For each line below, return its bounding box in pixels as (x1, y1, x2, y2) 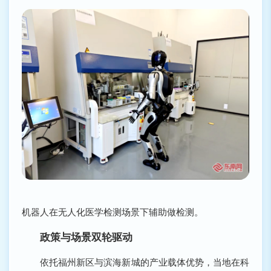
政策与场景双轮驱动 (40, 231, 133, 243)
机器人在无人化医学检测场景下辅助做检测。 (22, 207, 204, 218)
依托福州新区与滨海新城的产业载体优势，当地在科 (22, 257, 249, 268)
